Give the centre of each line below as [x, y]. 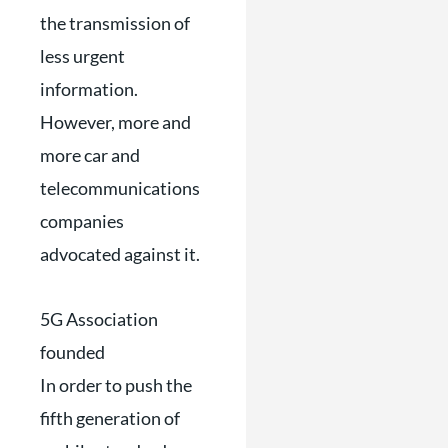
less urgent [82, 56]
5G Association [99, 318]
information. [89, 89]
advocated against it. [120, 254]
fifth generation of [110, 417]
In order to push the [116, 384]
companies [82, 221]
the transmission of [115, 23]
